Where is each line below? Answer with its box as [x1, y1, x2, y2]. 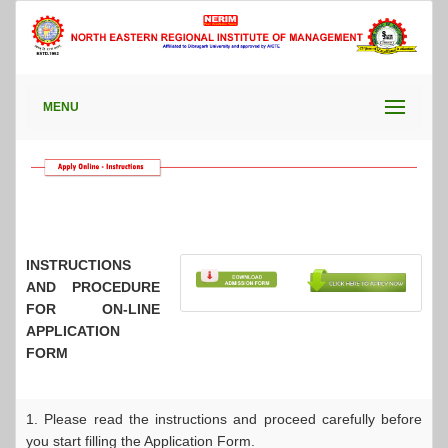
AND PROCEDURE [26, 279, 160, 295]
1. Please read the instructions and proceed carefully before [26, 411, 422, 427]
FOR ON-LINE [26, 301, 160, 317]
